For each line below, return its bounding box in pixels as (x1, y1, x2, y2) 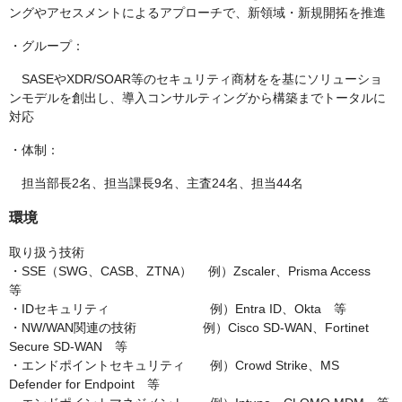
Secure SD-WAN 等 (9, 339, 127, 354)
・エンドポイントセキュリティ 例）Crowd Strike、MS (9, 358, 339, 373)
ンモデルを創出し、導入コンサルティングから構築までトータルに (9, 91, 386, 106)
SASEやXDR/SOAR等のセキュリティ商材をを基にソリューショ (9, 72, 382, 87)
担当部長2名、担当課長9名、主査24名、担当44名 (9, 176, 303, 191)
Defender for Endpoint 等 (9, 377, 160, 392)
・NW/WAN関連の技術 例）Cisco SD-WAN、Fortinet (9, 320, 369, 336)
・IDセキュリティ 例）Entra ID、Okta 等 (9, 301, 346, 317)
